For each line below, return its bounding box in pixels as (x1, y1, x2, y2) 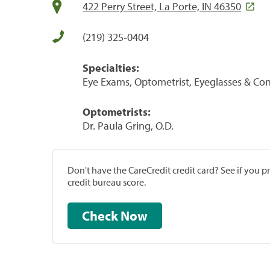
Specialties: (83, 60, 139, 75)
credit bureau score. (67, 175, 146, 188)
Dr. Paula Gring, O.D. (83, 118, 174, 133)
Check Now (121, 207, 148, 224)
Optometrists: (83, 104, 151, 119)
